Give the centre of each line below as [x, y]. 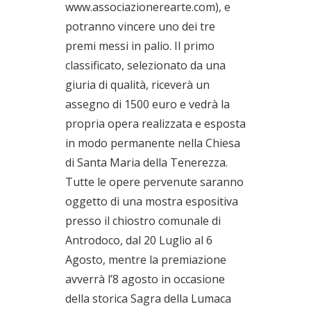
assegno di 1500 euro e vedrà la [148, 104]
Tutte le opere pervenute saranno [154, 182]
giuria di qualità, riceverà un [137, 85]
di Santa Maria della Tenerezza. [146, 162]
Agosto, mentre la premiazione [146, 260]
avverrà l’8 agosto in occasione [145, 279]
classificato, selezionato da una [145, 65]
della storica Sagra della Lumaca [148, 299]
